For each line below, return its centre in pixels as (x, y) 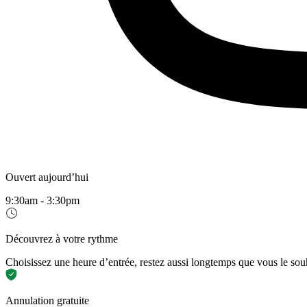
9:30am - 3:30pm (42, 201)
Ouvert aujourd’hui (47, 177)
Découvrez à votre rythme (62, 239)
